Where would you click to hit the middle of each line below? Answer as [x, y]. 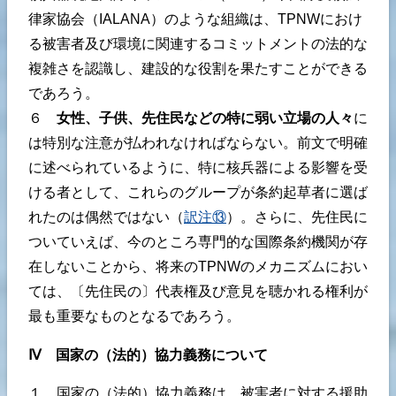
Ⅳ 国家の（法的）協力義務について [148, 354]
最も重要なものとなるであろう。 [134, 316]
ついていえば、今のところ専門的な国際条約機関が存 [198, 242]
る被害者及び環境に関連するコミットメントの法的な [198, 44]
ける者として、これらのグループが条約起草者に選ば [198, 193]
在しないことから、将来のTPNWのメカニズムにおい [198, 267]
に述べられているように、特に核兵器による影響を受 [198, 168]
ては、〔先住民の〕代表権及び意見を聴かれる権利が [198, 292]
